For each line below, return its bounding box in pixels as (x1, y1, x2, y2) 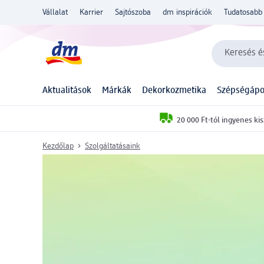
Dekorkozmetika (141, 86, 206, 96)
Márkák (101, 86, 131, 96)
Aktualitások (42, 86, 91, 96)
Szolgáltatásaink (85, 141, 140, 150)
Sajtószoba (115, 8, 151, 16)
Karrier (80, 8, 103, 16)
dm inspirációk (163, 8, 212, 16)
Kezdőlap (42, 141, 74, 150)
